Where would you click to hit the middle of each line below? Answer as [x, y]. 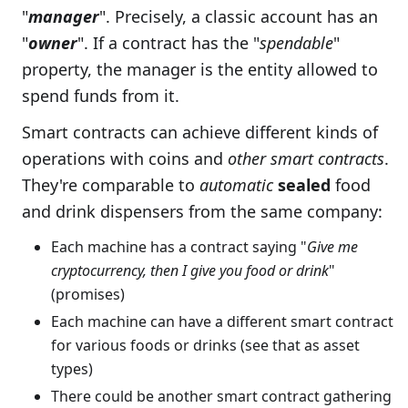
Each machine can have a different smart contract [222, 321]
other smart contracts [306, 158]
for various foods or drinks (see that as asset [205, 345]
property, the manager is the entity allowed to [200, 69]
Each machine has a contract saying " [179, 246]
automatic [236, 184]
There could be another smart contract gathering [221, 396]
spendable [296, 42]
